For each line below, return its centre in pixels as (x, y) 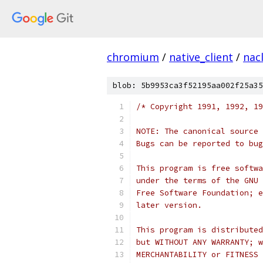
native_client (201, 57)
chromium (133, 57)
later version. (169, 205)
